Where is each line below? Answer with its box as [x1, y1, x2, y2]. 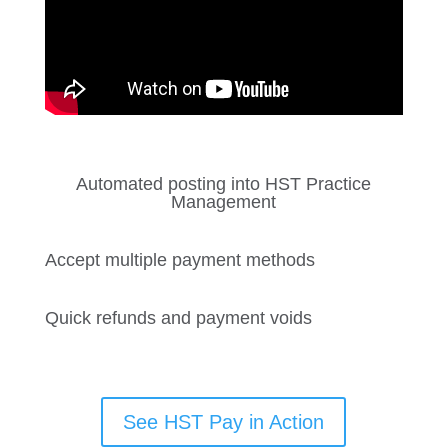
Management [171, 191, 277, 212]
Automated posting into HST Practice [76, 173, 372, 194]
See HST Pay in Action [123, 410, 325, 433]
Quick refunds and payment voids [44, 307, 312, 328]
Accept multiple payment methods [44, 249, 315, 270]
